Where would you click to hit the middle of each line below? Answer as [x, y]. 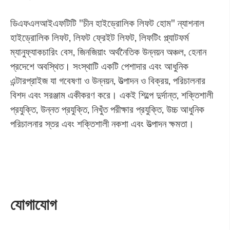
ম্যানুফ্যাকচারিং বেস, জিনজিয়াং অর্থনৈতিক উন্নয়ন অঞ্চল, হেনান [108, 52]
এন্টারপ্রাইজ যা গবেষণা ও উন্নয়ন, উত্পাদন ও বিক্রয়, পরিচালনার [108, 81]
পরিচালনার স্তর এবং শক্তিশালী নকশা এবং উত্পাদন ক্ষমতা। [102, 124]
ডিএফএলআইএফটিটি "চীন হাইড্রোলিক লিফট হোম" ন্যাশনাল [107, 23]
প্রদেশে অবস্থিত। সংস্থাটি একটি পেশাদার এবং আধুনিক [99, 66]
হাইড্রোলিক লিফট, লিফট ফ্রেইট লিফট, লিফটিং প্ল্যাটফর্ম [99, 38]
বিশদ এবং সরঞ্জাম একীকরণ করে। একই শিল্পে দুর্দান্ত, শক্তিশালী [111, 95]
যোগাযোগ [33, 205]
